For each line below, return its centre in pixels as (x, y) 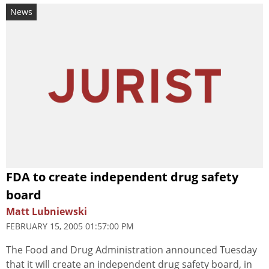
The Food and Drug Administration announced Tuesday (131, 249)
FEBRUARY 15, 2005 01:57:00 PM (70, 226)
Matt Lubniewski (47, 211)
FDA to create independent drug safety (122, 177)
